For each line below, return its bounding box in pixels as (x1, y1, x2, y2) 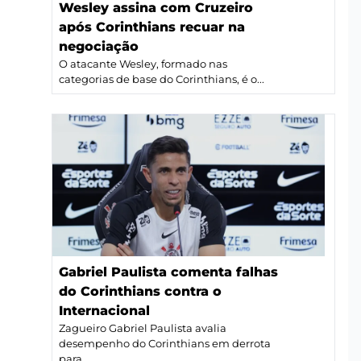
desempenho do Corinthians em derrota (59, 338, 271, 351)
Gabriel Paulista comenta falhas (59, 264, 278, 280)
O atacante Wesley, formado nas (59, 57, 227, 70)
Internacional (59, 303, 150, 319)
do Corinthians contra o (59, 284, 222, 300)
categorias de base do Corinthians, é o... (59, 73, 264, 85)
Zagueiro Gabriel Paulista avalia (59, 322, 226, 335)
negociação (59, 38, 139, 54)
